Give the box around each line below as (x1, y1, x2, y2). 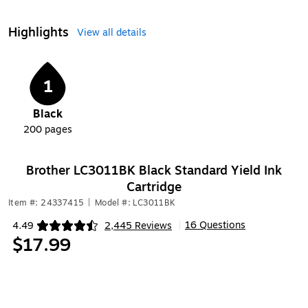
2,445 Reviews (104, 218, 172, 233)
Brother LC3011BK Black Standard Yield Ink (26, 161, 282, 180)
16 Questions (185, 218, 245, 232)
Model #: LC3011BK (94, 197, 176, 209)
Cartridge (126, 177, 181, 197)
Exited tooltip (12, 224, 72, 239)
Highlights (8, 23, 69, 42)
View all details (77, 25, 146, 40)
